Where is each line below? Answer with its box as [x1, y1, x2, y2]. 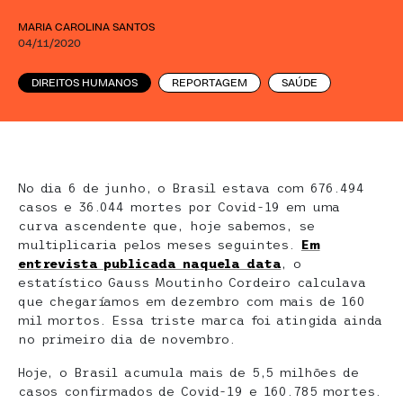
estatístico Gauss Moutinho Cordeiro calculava [18, 275, 366, 290]
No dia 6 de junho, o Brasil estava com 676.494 [18, 181, 364, 195]
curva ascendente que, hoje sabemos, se [18, 219, 315, 233]
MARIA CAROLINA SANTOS [18, 22, 155, 32]
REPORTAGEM [172, 77, 247, 88]
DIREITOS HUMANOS [31, 77, 138, 88]
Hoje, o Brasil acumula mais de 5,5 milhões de [18, 365, 359, 380]
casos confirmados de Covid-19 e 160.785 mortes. [18, 384, 381, 399]
